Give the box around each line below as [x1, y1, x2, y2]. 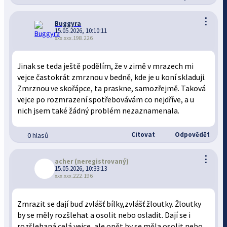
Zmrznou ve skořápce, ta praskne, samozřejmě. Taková [17, 84, 206, 93]
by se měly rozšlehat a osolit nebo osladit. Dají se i [17, 210, 191, 220]
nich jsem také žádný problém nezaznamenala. [17, 106, 180, 116]
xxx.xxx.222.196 [55, 172, 93, 179]
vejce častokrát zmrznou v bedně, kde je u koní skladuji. [17, 72, 206, 82]
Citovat [129, 130, 155, 139]
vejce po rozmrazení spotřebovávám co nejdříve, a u [17, 95, 195, 104]
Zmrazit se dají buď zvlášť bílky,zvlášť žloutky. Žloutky [17, 199, 202, 209]
